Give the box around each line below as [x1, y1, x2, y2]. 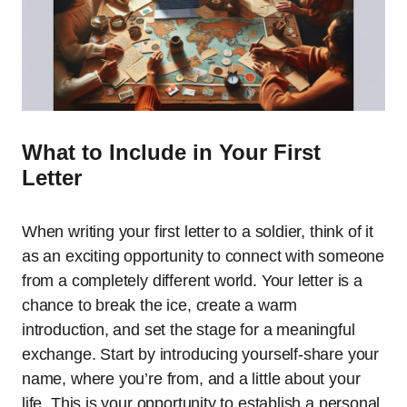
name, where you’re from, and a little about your [22, 370, 361, 389]
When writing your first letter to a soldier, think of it [22, 223, 373, 242]
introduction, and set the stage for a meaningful [22, 321, 355, 340]
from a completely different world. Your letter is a [22, 272, 362, 291]
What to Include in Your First [22, 140, 321, 165]
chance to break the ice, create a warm [22, 296, 298, 315]
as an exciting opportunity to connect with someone [22, 247, 385, 266]
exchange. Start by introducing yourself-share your [22, 345, 380, 364]
